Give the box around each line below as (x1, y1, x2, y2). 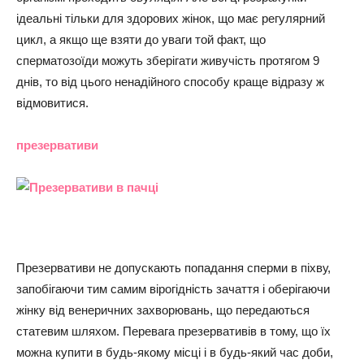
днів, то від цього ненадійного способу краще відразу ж (16, 75, 324, 89)
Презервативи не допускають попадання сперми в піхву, (16, 261, 331, 275)
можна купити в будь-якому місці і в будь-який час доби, (16, 345, 333, 359)
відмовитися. (16, 96, 89, 110)
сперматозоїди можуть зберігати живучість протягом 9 (16, 54, 319, 67)
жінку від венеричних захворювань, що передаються (16, 303, 310, 317)
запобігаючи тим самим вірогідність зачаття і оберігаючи (16, 282, 330, 296)
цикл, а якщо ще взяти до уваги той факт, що (16, 32, 266, 46)
